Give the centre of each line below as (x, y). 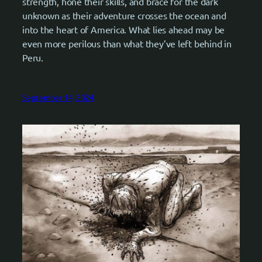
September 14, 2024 (58, 97)
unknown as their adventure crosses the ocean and (124, 15)
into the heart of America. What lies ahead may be (124, 29)
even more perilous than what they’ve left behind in (127, 43)
